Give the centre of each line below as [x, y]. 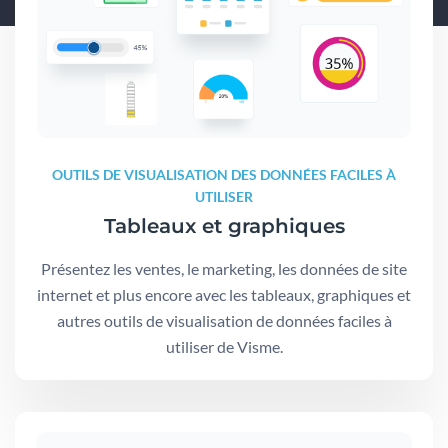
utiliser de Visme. [224, 347]
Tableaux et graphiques [224, 226]
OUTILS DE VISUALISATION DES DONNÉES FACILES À [224, 175]
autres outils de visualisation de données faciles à [224, 321]
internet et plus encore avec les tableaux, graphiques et [224, 295]
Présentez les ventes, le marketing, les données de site [224, 269]
